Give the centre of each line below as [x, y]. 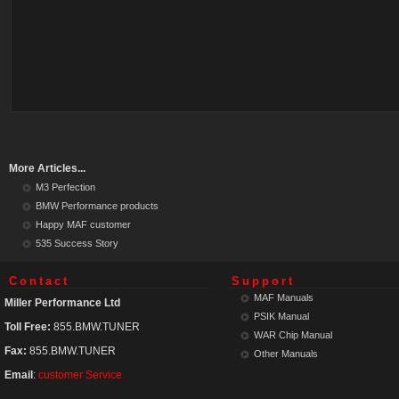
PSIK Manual [281, 316]
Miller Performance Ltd [62, 303]
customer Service [80, 375]
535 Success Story [77, 243]
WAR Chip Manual [293, 335]
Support [263, 281]
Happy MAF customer [83, 224]
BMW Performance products [97, 206]
